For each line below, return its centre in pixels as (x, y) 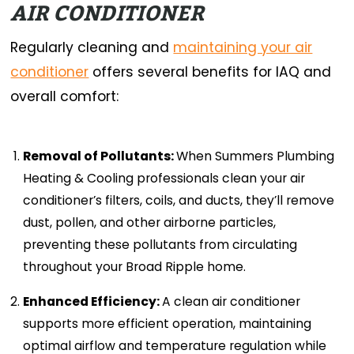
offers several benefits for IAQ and (210, 72)
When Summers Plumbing (256, 156)
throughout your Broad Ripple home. (135, 266)
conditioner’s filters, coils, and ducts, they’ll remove (179, 200)
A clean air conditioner (232, 302)
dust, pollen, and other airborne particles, (150, 222)
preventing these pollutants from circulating (160, 244)
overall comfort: (65, 96)
